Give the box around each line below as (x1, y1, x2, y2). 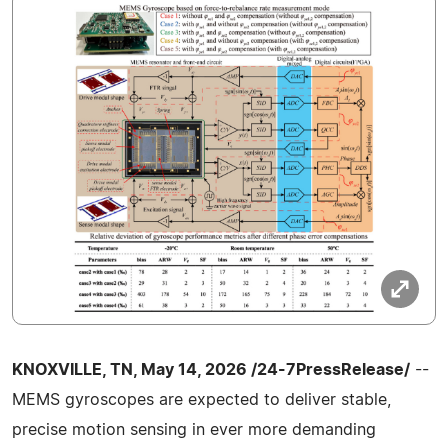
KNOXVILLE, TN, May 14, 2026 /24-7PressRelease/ (12, 361, 410, 378)
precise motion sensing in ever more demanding (12, 421, 376, 438)
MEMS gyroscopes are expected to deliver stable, (12, 391, 391, 408)
